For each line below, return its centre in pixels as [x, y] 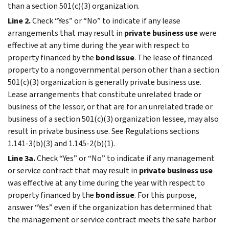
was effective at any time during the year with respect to [106, 182]
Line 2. [19, 20]
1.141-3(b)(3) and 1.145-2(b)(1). [61, 143]
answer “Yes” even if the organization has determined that [110, 207]
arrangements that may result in [66, 33]
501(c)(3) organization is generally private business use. [105, 82]
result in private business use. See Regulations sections [104, 131]
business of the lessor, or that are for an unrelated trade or [110, 106]
